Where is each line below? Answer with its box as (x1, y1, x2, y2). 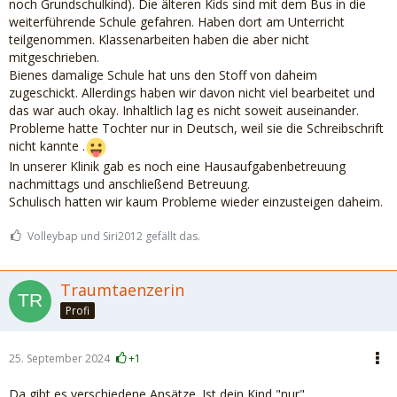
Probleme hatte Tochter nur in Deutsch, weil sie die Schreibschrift (9, 120, 384, 136)
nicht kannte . (9, 137, 85, 155)
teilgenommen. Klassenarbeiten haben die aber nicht (9, 31, 309, 48)
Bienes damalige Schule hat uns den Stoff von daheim (9, 66, 317, 83)
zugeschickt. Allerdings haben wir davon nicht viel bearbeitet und (9, 84, 375, 101)
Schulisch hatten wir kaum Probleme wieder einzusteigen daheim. (9, 193, 383, 210)
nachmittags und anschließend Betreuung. (9, 175, 250, 192)
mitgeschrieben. (9, 49, 99, 66)
